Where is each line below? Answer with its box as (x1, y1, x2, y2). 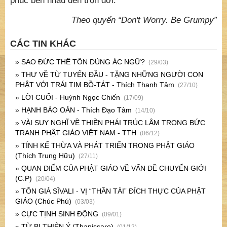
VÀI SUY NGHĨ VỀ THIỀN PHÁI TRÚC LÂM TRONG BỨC (19, 119, 205, 127)
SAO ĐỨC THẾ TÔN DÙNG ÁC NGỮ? (19, 58, 147, 66)
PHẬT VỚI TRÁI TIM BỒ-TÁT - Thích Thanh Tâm (15, 81, 176, 89)
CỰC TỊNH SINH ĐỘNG (19, 210, 100, 218)
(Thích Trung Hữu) (15, 152, 77, 160)
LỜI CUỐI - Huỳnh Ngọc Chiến (19, 93, 122, 102)
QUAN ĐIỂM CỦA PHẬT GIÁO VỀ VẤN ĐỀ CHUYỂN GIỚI (19, 164, 206, 173)
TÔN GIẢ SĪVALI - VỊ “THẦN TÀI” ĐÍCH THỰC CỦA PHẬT (19, 187, 206, 196)
